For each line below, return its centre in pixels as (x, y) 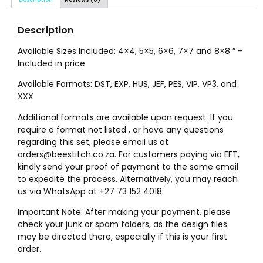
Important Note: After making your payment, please (124, 212)
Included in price (51, 63)
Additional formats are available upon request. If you (125, 117)
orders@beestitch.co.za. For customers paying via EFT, (129, 154)
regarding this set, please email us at (93, 142)
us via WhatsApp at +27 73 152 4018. (91, 191)
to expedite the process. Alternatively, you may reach (128, 179)
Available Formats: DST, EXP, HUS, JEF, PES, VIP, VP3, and (127, 84)
